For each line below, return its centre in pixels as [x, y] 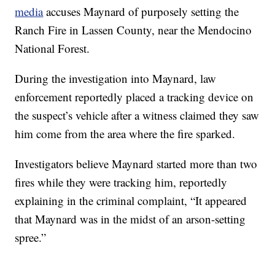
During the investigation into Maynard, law [116, 78]
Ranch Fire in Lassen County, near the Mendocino [134, 29]
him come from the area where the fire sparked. [125, 133]
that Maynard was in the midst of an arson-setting [130, 219]
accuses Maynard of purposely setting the [141, 11]
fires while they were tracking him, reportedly [121, 182]
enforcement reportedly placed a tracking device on [134, 96]
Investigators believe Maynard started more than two [136, 163]
